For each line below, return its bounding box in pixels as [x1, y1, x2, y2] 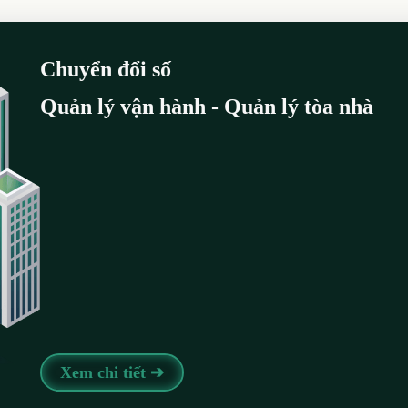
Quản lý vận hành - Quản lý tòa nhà [40, 94, 373, 118]
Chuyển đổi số [40, 56, 171, 81]
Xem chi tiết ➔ [60, 362, 164, 382]
